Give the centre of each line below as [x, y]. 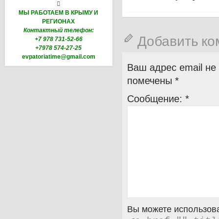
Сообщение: [156, 99]
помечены [151, 81]
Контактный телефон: [59, 30]
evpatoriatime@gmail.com [59, 56]
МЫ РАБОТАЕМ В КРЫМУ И [59, 12]
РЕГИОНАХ [59, 21]
